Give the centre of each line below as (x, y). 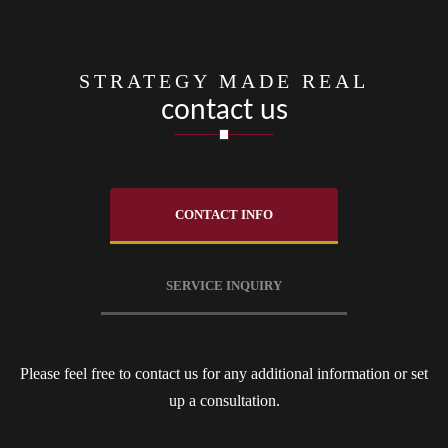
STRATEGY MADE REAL (224, 81)
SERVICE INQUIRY (224, 285)
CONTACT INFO (224, 214)
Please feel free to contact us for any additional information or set (224, 373)
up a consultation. (224, 400)
